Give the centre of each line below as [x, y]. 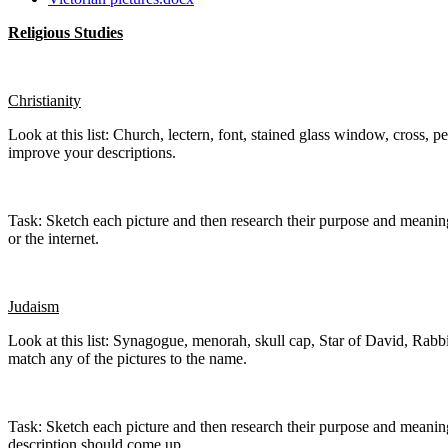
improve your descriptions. [92, 152]
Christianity [44, 100]
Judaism [33, 306]
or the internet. [55, 238]
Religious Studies [65, 32]
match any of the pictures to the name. [129, 358]
